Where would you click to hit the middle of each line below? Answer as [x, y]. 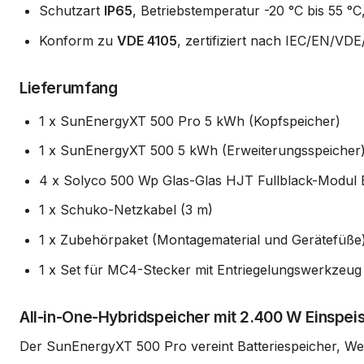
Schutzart [71, 10]
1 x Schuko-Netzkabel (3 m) [126, 210]
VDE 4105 [147, 40]
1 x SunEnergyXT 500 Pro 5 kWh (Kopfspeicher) [190, 121]
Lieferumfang [69, 87]
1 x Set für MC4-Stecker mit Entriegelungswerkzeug [200, 269]
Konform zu [78, 40]
